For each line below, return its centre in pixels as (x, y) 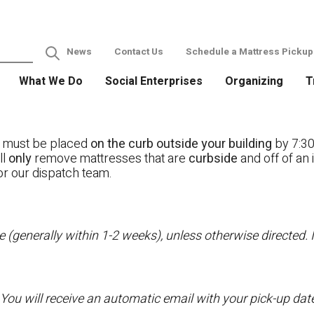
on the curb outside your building (181, 144)
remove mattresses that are (110, 159)
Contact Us (139, 52)
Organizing (254, 81)
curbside (213, 159)
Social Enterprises (153, 81)
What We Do (50, 81)
